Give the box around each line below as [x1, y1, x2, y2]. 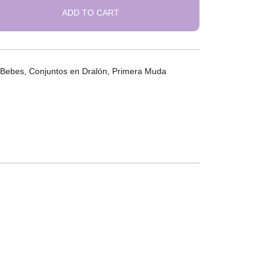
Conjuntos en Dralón [29, 66, 107, 76]
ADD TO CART [62, 8, 120, 17]
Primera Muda [112, 66, 166, 76]
